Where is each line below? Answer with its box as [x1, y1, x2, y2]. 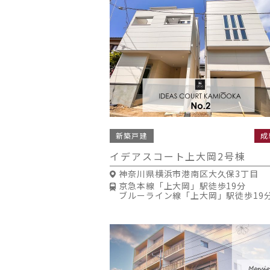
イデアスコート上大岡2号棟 [110, 149, 246, 164]
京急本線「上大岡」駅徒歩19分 [119, 180, 246, 192]
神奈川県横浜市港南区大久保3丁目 [119, 168, 259, 180]
